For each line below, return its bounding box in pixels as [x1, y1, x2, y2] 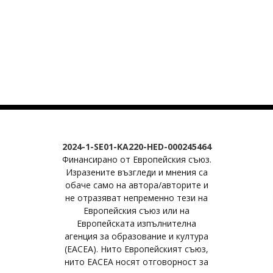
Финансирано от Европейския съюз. [62, 154, 211, 165]
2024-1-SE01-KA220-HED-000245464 [62, 141, 211, 152]
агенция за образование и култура [65, 230, 208, 242]
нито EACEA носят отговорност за [65, 256, 208, 268]
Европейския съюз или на [83, 205, 190, 216]
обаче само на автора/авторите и [65, 179, 208, 191]
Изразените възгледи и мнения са [65, 166, 208, 178]
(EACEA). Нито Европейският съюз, [65, 243, 208, 255]
